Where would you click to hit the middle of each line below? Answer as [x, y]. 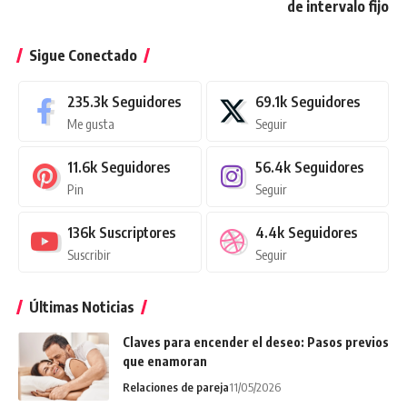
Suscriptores [137, 232]
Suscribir [89, 254]
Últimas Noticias [82, 307]
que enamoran [165, 361]
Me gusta [91, 123]
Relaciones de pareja [176, 387]
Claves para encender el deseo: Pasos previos [256, 342]
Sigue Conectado [83, 55]
